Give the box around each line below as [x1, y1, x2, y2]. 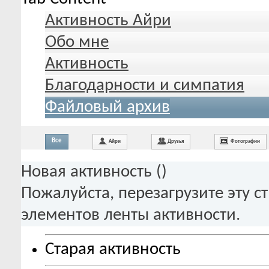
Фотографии [231, 138, 260, 144]
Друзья [168, 138, 184, 144]
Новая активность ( [21, 163, 162, 181]
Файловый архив [45, 98, 170, 116]
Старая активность [45, 241, 181, 259]
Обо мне [45, 33, 109, 51]
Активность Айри [45, 11, 171, 29]
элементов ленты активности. [21, 206, 240, 224]
